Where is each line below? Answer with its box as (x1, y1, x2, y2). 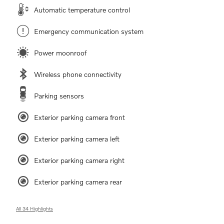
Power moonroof (34, 48, 86, 57)
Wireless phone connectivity (34, 69, 121, 78)
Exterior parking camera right (34, 155, 124, 164)
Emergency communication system (34, 26, 143, 35)
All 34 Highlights (16, 205, 53, 211)
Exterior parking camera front (34, 112, 125, 121)
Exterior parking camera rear (34, 177, 122, 186)
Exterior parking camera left (34, 134, 119, 143)
